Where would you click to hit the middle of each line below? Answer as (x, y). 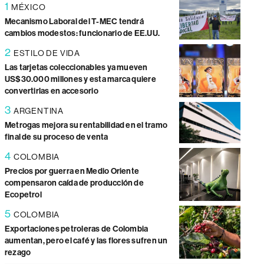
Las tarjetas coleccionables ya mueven (76, 67)
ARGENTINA (39, 110)
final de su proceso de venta (56, 137)
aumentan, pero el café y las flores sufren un (86, 240)
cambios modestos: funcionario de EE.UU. (82, 33)
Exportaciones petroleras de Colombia (76, 229)
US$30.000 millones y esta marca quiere (80, 79)
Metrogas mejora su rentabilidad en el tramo (86, 125)
